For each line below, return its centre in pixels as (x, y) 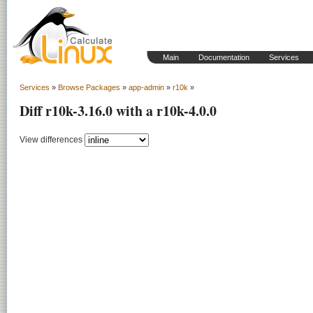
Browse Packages (89, 87)
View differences (51, 139)
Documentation (224, 57)
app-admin (146, 87)
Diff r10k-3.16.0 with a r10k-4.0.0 (118, 111)
